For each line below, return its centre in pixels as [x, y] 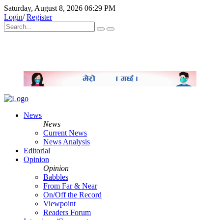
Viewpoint [59, 204]
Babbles [56, 177]
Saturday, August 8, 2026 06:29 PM [60, 8]
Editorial [37, 151]
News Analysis [67, 142]
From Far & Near [70, 186]
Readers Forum [67, 213]
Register [39, 17]
